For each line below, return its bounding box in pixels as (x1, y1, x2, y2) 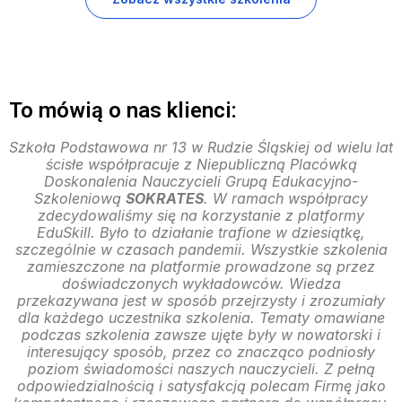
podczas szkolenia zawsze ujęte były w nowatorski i (22, 326, 380, 345)
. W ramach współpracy (204, 189, 368, 208)
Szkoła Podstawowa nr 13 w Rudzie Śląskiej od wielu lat (9, 138, 393, 157)
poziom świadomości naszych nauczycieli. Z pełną (27, 360, 375, 379)
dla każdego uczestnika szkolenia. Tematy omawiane (17, 309, 385, 328)
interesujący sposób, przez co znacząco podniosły (27, 343, 375, 362)
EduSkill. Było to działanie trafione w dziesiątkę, (37, 223, 365, 242)
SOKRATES (126, 189, 204, 208)
